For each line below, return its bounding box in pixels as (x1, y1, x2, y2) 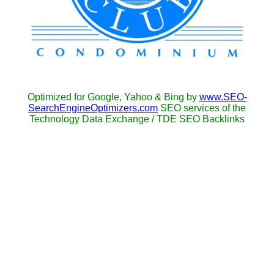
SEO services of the (160, 103, 246, 114)
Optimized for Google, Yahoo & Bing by (27, 92, 199, 103)
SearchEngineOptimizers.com (28, 103, 158, 114)
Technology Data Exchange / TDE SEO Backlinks (29, 114, 245, 125)
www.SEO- (199, 92, 247, 103)
